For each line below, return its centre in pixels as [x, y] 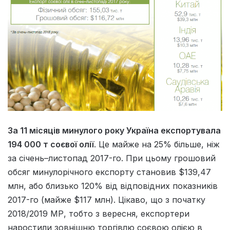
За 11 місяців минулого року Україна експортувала [114, 130]
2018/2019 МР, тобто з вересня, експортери [99, 213]
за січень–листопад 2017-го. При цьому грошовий [112, 158]
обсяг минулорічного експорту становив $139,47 [109, 172]
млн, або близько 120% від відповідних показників [113, 186]
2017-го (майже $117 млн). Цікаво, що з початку [107, 199]
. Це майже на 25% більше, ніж [157, 144]
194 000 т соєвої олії [51, 144]
